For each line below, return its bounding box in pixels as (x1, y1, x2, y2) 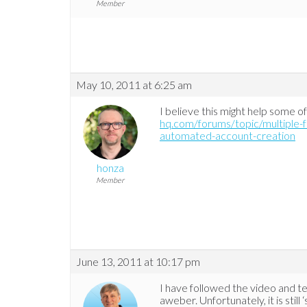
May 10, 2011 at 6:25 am (76, 78, 192, 92)
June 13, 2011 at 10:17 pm (76, 255, 200, 269)
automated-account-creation (160, 129, 295, 143)
